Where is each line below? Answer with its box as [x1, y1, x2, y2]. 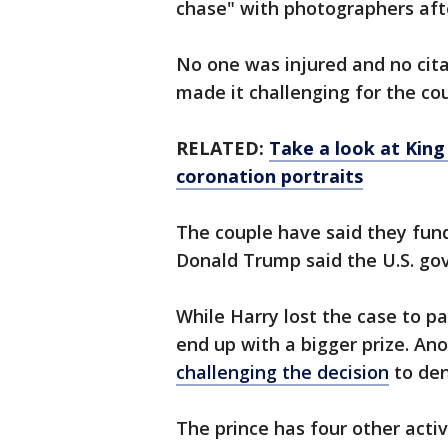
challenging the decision [176, 360, 389, 385]
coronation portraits [176, 164, 363, 189]
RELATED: [176, 136, 269, 161]
